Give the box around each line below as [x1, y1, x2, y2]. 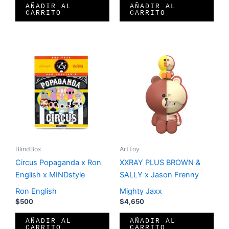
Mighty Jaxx [120, 186, 162, 196]
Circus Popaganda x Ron [15, 158, 101, 168]
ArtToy [120, 145, 140, 153]
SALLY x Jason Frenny [120, 170, 199, 180]
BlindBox [15, 145, 41, 153]
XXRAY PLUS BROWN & [120, 158, 200, 168]
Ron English [15, 186, 57, 196]
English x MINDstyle [15, 170, 85, 180]
